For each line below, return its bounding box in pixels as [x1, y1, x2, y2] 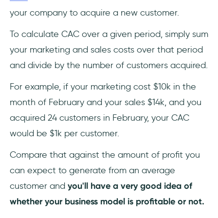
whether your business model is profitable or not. [10, 196, 204, 207]
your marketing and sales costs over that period [10, 44, 203, 55]
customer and [10, 181, 68, 192]
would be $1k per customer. [10, 128, 122, 139]
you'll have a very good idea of [68, 181, 192, 192]
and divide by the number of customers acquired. [10, 60, 208, 71]
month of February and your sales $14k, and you [10, 97, 201, 108]
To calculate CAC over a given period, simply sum [10, 29, 208, 40]
